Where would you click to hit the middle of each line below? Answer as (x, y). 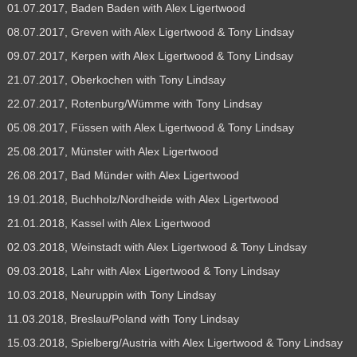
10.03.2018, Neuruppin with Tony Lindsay (111, 294)
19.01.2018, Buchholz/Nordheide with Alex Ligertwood (143, 199)
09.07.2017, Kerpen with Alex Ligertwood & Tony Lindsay (150, 55)
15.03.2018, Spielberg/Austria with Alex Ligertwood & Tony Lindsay (175, 342)
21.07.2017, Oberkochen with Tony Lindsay (116, 79)
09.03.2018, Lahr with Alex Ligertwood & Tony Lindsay (143, 271)
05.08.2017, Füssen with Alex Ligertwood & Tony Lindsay (150, 127)
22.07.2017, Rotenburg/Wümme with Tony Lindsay (134, 103)
